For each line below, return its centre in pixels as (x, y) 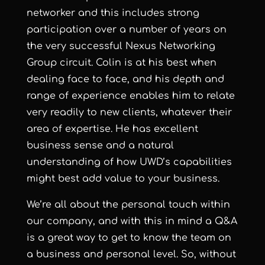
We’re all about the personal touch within (128, 205)
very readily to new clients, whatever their (129, 113)
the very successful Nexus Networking (121, 46)
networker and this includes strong (113, 13)
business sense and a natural (100, 146)
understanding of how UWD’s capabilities (129, 162)
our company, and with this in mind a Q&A (132, 222)
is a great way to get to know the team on (129, 238)
